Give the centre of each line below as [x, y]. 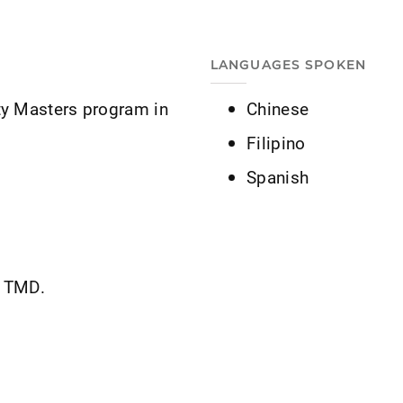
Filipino [276, 142]
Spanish [278, 176]
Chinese [278, 108]
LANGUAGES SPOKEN [288, 64]
